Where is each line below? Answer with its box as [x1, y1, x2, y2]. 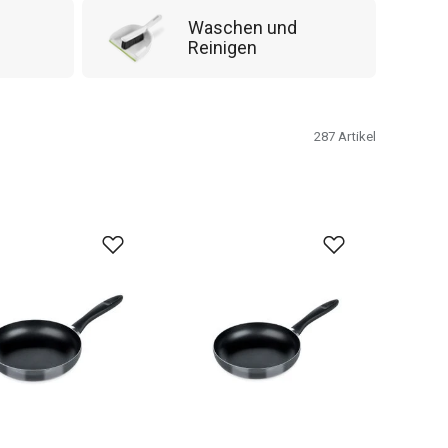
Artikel [338, 129, 376, 144]
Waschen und [188, 17, 297, 38]
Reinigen [188, 37, 257, 58]
